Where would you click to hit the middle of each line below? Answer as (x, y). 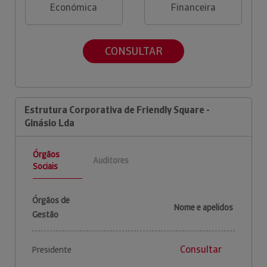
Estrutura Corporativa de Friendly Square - (117, 110)
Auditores (111, 161)
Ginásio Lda (49, 123)
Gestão (45, 214)
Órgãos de (51, 200)
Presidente (52, 249)
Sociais (45, 166)
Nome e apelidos (204, 207)
